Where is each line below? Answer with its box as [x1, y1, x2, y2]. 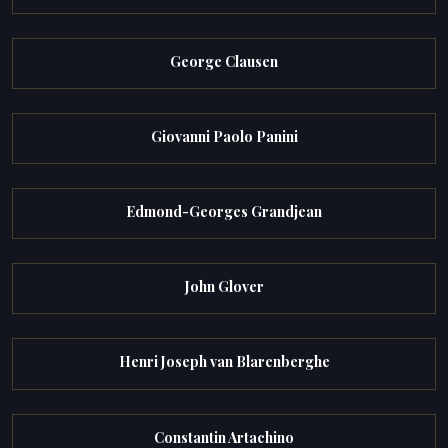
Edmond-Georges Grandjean [126, 201, 322, 221]
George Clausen [170, 51, 278, 71]
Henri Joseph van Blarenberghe [118, 352, 330, 372]
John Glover [184, 277, 264, 297]
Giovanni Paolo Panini [150, 126, 298, 146]
